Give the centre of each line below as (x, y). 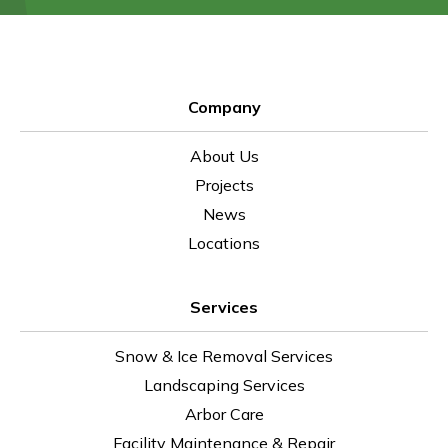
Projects (224, 185)
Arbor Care (224, 414)
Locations (224, 243)
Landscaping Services (224, 385)
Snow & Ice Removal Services (224, 356)
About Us (224, 156)
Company (224, 107)
